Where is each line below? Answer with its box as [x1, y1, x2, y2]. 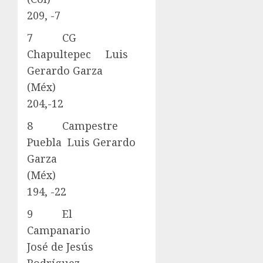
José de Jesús [27, 240, 93, 254]
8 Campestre [27, 119, 118, 133]
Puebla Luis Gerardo [27, 135, 136, 150]
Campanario [27, 223, 146, 238]
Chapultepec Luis [27, 47, 128, 62]
